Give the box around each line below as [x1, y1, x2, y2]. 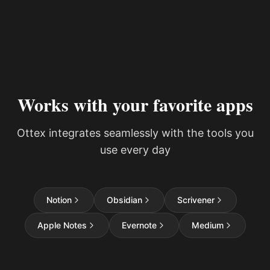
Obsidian [106, 195, 142, 205]
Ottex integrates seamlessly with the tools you [16, 127, 254, 139]
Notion [46, 195, 72, 205]
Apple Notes [37, 220, 87, 230]
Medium [191, 220, 224, 230]
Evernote [121, 220, 157, 230]
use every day [99, 143, 171, 156]
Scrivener [177, 195, 215, 205]
